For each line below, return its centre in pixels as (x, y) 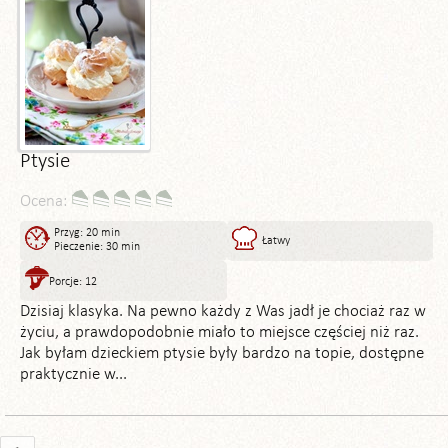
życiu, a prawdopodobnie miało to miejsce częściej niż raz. (219, 332)
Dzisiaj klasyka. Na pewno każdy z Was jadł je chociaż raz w (223, 311)
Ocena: (43, 201)
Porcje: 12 (73, 281)
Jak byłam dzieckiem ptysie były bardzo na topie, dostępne (222, 353)
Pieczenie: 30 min (97, 246)
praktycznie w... (73, 374)
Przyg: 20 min (87, 232)
